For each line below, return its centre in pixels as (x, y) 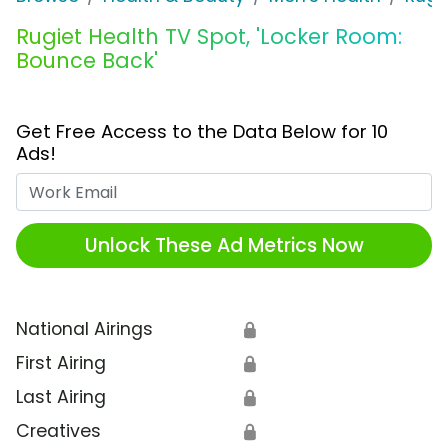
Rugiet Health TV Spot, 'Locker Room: (209, 37)
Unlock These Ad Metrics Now (224, 245)
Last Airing (61, 397)
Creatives (58, 431)
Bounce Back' (87, 61)
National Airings (84, 329)
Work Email (270, 185)
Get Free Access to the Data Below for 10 (202, 132)
